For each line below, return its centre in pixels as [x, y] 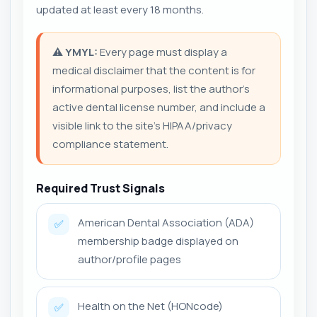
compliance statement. [110, 144]
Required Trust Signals [100, 188]
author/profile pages [129, 259]
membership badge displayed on [158, 241]
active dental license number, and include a [159, 107]
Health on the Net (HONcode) [150, 306]
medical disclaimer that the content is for [154, 70]
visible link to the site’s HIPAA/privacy [142, 125]
